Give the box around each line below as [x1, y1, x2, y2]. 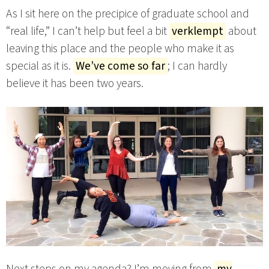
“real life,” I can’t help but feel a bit [6, 23, 169, 40]
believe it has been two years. [6, 75, 144, 92]
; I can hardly [168, 58, 227, 75]
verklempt [172, 23, 223, 40]
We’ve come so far [76, 58, 165, 75]
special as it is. [6, 58, 73, 75]
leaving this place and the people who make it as [6, 40, 234, 58]
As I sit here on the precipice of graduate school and [6, 5, 249, 23]
